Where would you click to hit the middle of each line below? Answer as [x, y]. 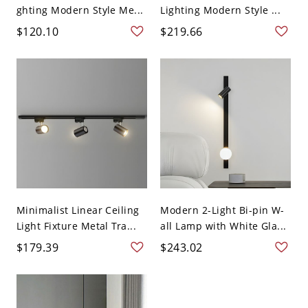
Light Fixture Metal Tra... [76, 225]
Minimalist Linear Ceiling [78, 210]
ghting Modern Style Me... [80, 10]
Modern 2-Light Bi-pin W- [222, 210]
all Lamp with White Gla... [223, 225]
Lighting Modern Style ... [221, 10]
